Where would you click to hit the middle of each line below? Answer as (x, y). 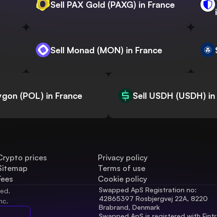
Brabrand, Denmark (129, 207)
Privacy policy (123, 158)
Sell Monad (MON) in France (106, 50)
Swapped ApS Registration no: (148, 190)
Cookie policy (123, 179)
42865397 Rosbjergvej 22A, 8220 (153, 199)
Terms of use (122, 168)
